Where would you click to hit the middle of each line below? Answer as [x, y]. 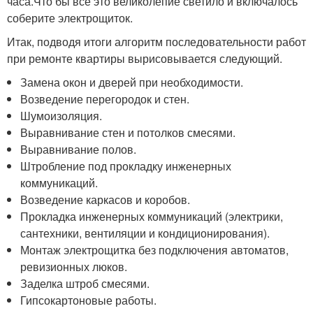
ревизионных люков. [74, 266]
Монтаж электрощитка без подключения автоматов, [155, 249]
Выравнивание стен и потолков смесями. [128, 132]
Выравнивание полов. [79, 149]
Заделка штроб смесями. [85, 283]
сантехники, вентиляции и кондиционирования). [145, 233]
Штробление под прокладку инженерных [126, 166]
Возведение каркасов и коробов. [105, 199]
